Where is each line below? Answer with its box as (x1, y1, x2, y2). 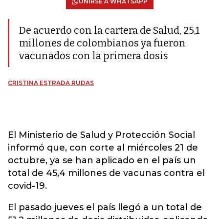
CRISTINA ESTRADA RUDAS (8, 79, 94, 87)
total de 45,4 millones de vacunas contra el (8, 168, 205, 178)
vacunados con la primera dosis (19, 50, 168, 62)
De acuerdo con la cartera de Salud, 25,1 (19, 24, 200, 36)
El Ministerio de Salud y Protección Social (8, 130, 195, 140)
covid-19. (8, 180, 47, 191)
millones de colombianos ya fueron (19, 37, 186, 49)
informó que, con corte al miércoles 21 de (8, 142, 198, 153)
